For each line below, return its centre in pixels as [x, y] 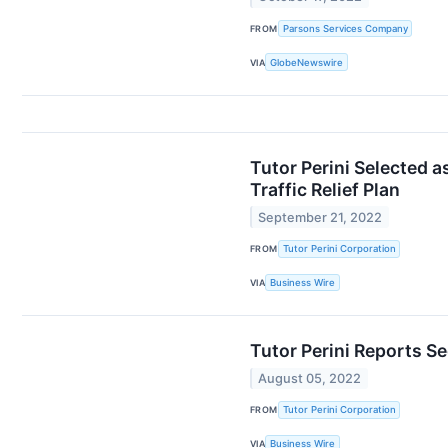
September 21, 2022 [320, 217]
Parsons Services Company [345, 29]
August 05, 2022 [310, 378]
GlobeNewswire [307, 62]
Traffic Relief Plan [325, 190]
